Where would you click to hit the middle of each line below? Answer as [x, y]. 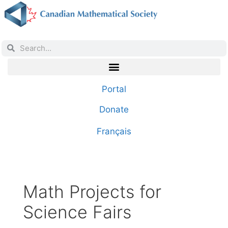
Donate [114, 109]
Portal [114, 89]
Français [114, 131]
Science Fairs [77, 212]
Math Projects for [92, 192]
